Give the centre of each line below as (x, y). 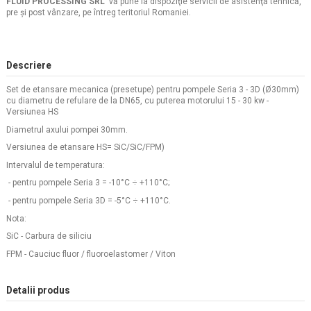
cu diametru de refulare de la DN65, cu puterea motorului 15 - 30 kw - (138, 101)
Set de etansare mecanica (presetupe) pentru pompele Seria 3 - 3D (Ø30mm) (153, 90)
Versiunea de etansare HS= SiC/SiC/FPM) (85, 148)
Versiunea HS (32, 112)
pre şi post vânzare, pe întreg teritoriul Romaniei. (99, 13)
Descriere (29, 66)
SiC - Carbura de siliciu (49, 236)
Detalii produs (38, 290)
